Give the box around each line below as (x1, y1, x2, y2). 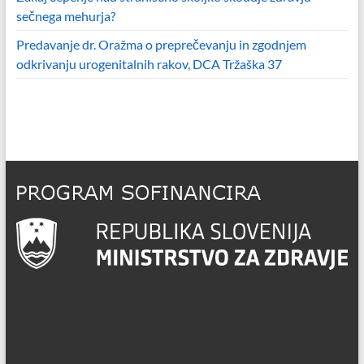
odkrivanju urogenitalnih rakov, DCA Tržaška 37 (15, 55, 282, 71)
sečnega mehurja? (15, 7, 115, 24)
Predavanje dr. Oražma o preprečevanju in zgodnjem (15, 36, 306, 52)
